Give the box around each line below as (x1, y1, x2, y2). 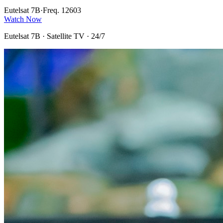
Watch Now (4, 14, 42, 23)
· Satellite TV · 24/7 (40, 31, 105, 40)
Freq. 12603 (43, 5, 81, 14)
